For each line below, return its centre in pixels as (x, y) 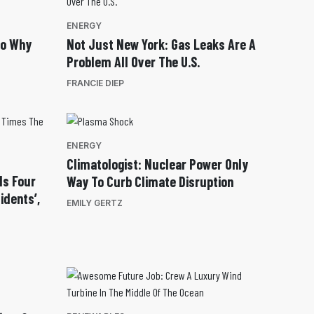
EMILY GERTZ (95, 203)
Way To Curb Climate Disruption (150, 182)
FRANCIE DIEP (95, 83)
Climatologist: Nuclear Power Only (157, 164)
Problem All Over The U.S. (133, 62)
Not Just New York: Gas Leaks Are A (161, 45)
